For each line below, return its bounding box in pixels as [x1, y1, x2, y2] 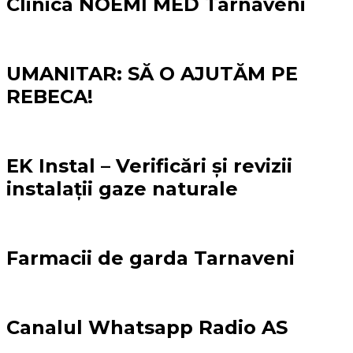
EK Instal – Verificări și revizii [6, 154, 292, 177]
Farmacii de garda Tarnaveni [6, 246, 295, 269]
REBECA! [6, 85, 93, 109]
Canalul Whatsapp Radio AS [6, 315, 288, 339]
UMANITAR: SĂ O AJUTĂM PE [6, 62, 298, 86]
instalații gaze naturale [6, 176, 238, 200]
